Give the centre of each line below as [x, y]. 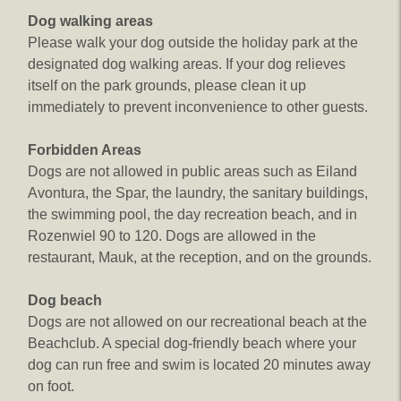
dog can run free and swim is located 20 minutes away [199, 365]
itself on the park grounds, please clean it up [167, 85]
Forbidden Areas [85, 150]
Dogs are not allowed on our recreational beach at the [197, 322]
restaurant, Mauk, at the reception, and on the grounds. [200, 257]
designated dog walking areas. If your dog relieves [187, 64]
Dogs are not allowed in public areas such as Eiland [192, 171]
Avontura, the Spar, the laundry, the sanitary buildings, [198, 193]
